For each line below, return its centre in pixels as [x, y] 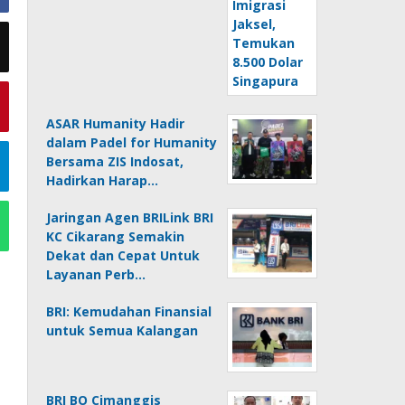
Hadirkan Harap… [103, 180]
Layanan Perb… [96, 274]
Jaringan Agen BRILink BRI [130, 217]
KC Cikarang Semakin [116, 236]
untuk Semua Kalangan [122, 330]
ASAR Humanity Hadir [116, 123]
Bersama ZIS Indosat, [115, 161]
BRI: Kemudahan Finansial [129, 311]
